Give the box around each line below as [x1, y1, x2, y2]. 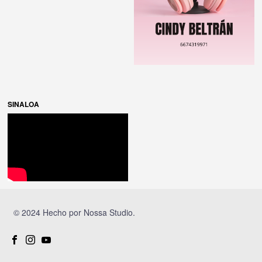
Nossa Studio [84, 206, 133, 219]
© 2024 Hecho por [13, 206, 84, 219]
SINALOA [8, 98, 40, 109]
